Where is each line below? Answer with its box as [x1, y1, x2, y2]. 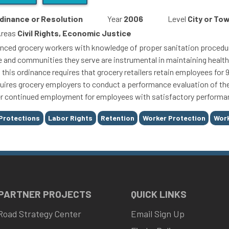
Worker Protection [142, 113, 205, 123]
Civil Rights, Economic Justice [17, 28, 131, 38]
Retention [100, 113, 134, 123]
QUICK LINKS [131, 188, 187, 200]
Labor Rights [48, 113, 93, 123]
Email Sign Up [131, 208, 185, 220]
